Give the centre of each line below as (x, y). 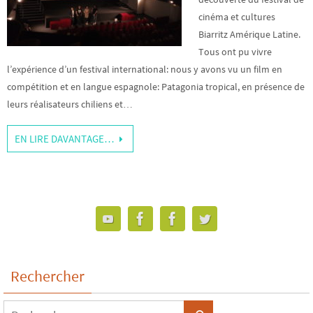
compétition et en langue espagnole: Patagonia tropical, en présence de (156, 87)
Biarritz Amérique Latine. (249, 34)
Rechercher (48, 276)
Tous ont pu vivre (235, 52)
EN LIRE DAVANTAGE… (65, 139)
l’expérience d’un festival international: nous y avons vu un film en (145, 69)
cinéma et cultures (237, 17)
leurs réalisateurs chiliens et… (70, 104)
